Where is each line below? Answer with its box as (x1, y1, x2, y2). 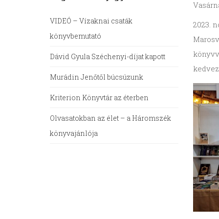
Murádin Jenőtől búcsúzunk (50, 72, 143, 82)
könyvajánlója (50, 129, 98, 138)
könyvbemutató (50, 31, 101, 41)
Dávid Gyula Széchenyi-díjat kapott (50, 52, 165, 62)
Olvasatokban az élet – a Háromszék (50, 113, 171, 123)
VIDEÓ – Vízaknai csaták (50, 16, 132, 26)
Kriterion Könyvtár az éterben (50, 93, 149, 103)
